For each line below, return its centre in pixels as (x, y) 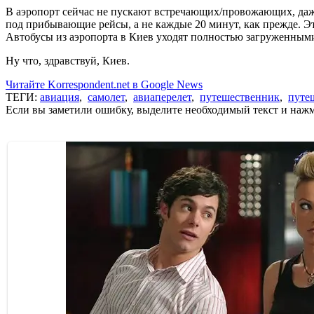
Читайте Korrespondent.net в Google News (104, 84)
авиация (60, 97)
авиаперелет (162, 97)
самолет (106, 97)
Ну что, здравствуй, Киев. (68, 60)
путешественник (240, 97)
